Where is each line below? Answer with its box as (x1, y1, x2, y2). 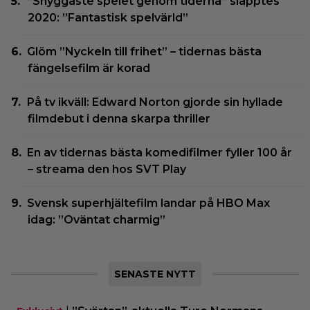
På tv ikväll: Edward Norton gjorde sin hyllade (27, 95, 284, 109)
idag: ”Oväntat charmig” (28, 212, 165, 226)
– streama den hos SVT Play (28, 162, 186, 176)
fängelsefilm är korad (28, 61, 150, 75)
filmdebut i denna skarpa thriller (28, 111, 210, 125)
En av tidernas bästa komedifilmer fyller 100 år (27, 145, 293, 159)
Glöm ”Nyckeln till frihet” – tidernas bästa (27, 44, 262, 58)
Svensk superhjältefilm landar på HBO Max (27, 196, 271, 210)
